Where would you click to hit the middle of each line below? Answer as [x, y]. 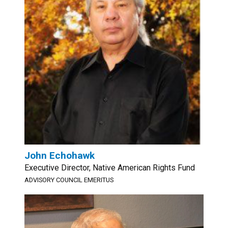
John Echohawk [60, 155]
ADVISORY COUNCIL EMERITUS [69, 180]
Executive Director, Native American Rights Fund [110, 168]
